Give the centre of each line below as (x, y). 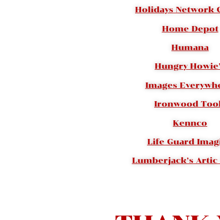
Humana (190, 48)
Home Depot (190, 28)
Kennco (190, 123)
